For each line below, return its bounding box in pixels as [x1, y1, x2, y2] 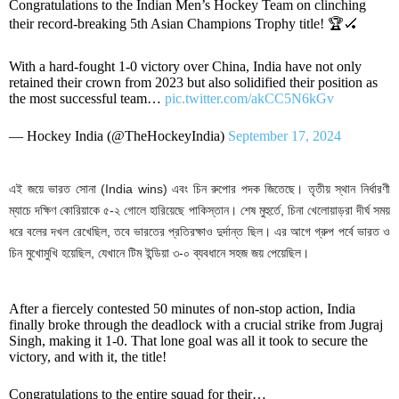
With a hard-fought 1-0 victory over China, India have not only [9, 59, 362, 75]
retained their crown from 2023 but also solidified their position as [9, 75, 378, 91]
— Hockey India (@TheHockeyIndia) [9, 128, 228, 144]
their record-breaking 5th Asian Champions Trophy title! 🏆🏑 [9, 16, 358, 32]
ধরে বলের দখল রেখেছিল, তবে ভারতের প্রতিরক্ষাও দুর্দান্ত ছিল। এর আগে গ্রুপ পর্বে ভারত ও [9, 224, 390, 240]
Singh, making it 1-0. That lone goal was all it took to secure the [9, 333, 368, 349]
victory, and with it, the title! [9, 349, 167, 365]
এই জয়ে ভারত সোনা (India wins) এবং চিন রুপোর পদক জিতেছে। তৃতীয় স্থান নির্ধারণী [9, 182, 390, 197]
